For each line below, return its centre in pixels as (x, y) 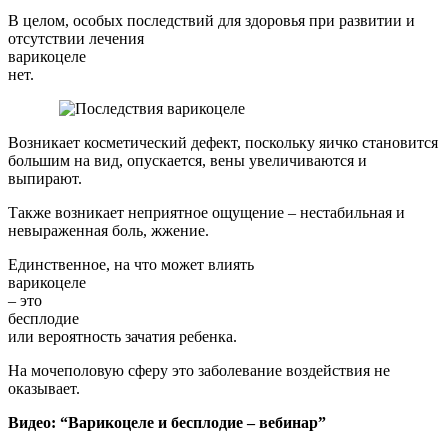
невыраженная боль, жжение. (108, 230)
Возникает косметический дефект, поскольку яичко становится (223, 142)
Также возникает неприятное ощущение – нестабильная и (206, 212)
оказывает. (44, 388)
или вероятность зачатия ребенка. (122, 336)
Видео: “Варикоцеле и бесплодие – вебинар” (167, 422)
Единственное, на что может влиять (131, 264)
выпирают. (45, 178)
